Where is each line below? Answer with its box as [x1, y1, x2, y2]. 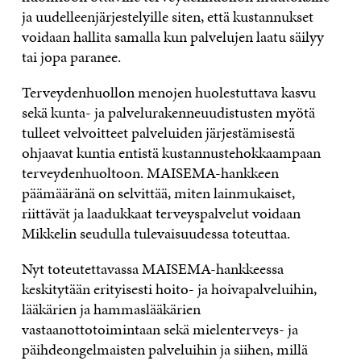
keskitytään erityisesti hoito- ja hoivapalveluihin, [21, 278, 317, 300]
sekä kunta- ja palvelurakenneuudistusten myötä [21, 102, 315, 123]
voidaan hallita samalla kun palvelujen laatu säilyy [21, 26, 324, 48]
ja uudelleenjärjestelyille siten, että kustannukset [21, 6, 313, 27]
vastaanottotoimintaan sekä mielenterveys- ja [21, 318, 298, 340]
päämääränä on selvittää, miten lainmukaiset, [21, 182, 295, 204]
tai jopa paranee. [21, 46, 127, 68]
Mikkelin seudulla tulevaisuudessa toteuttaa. [21, 222, 290, 244]
